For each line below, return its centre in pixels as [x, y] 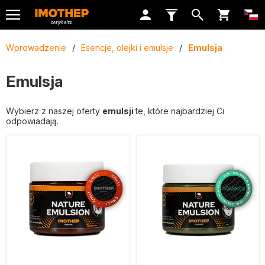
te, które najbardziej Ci [180, 111]
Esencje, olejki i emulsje [127, 48]
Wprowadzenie [36, 48]
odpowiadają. [32, 121]
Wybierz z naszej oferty [54, 111]
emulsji [119, 111]
